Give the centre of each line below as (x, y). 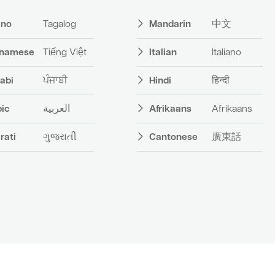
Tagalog (60, 24)
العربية (57, 109)
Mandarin (170, 24)
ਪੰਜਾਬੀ (56, 81)
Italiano (226, 52)
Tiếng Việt (65, 52)
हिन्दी (220, 81)
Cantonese (174, 137)
